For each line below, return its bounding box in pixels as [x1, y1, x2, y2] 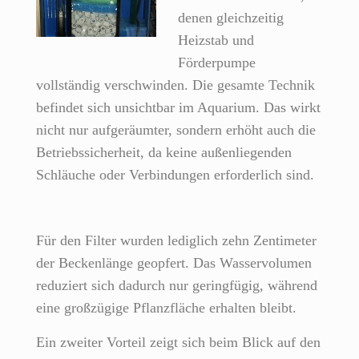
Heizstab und [178, 32, 254, 49]
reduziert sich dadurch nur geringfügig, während [36, 277, 317, 294]
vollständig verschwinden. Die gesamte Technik [36, 77, 315, 94]
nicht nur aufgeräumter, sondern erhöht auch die [36, 122, 316, 139]
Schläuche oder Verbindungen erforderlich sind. [36, 167, 314, 184]
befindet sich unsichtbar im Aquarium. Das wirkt [36, 99, 321, 116]
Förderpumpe [178, 54, 256, 71]
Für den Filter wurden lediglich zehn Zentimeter [36, 232, 317, 249]
